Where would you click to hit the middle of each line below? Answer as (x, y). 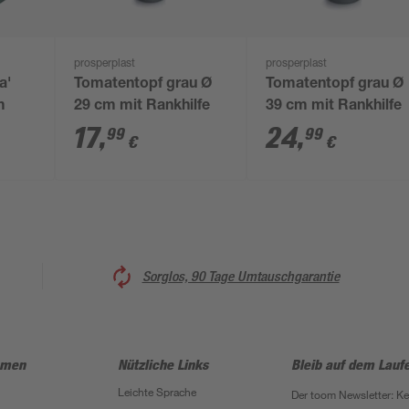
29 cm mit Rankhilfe (142, 107)
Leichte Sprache (157, 392)
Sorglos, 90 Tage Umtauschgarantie (241, 276)
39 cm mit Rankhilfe (334, 107)
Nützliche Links (163, 364)
